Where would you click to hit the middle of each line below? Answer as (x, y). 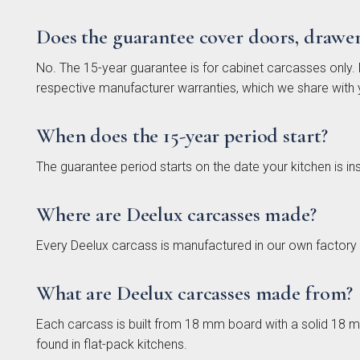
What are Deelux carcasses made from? (195, 293)
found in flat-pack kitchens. (112, 344)
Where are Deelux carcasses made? (176, 214)
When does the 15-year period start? (182, 135)
